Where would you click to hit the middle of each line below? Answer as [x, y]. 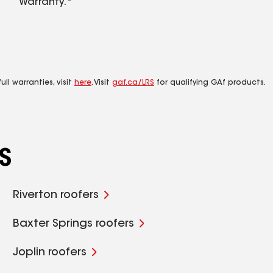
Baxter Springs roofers [74, 224]
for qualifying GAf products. [210, 83]
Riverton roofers [56, 196]
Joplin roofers [50, 253]
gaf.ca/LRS [133, 83]
